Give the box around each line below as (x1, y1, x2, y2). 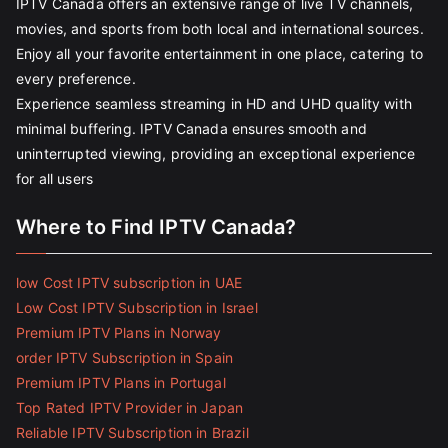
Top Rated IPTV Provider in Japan (16, 399, 244, 416)
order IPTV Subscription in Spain (16, 349, 234, 366)
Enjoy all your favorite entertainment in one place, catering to (16, 45, 424, 62)
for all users (16, 170, 94, 187)
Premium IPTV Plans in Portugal (16, 374, 226, 391)
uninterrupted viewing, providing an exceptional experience (16, 145, 416, 162)
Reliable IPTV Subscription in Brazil (16, 424, 249, 441)
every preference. (16, 70, 136, 87)
